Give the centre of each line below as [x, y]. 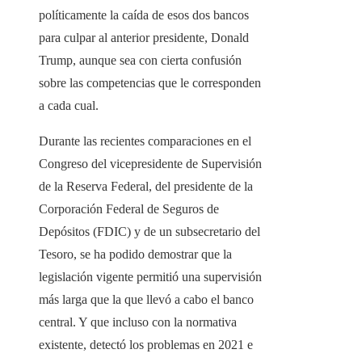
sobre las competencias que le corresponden [150, 83]
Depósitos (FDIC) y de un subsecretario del [149, 232]
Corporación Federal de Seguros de [129, 209]
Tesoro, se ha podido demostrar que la [135, 255]
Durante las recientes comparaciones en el [145, 141]
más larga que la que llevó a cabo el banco [146, 300]
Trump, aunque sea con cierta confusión [140, 61]
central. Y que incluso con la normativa [138, 322]
